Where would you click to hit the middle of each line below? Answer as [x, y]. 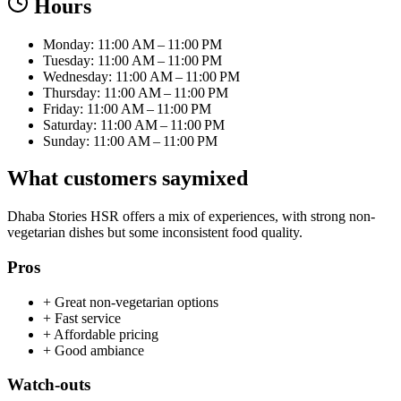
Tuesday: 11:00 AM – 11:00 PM [132, 60]
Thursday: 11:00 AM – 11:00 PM [136, 92]
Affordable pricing [106, 334]
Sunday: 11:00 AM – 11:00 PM [130, 141]
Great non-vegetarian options [137, 302]
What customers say [99, 179]
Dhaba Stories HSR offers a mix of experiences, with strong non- [191, 217]
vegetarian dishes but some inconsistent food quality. [155, 233]
